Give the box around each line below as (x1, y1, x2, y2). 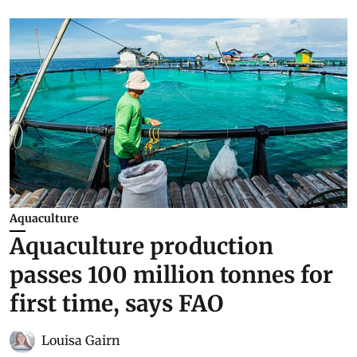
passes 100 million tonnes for (10, 261, 333, 290)
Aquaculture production (10, 232, 273, 261)
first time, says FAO (10, 289, 223, 319)
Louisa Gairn (41, 332, 120, 349)
